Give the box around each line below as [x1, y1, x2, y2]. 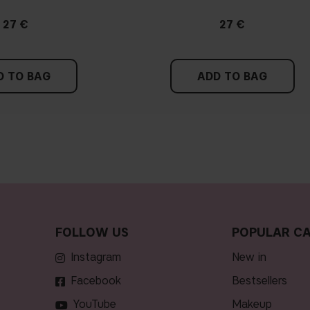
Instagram [70, 250, 121, 264]
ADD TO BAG [197, 69, 268, 83]
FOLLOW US [55, 224, 129, 240]
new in [239, 250, 267, 264]
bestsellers [239, 273, 288, 287]
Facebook [70, 273, 121, 287]
